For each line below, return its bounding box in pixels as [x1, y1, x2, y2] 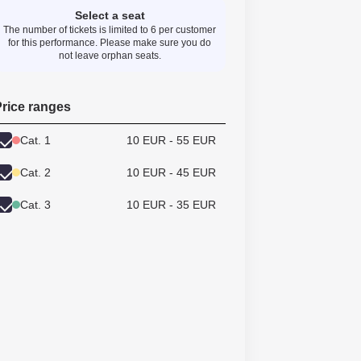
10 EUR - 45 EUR [127, 166, 216, 179]
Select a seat [74, 9, 145, 22]
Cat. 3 [20, 198, 51, 211]
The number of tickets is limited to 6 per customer [3, 24, 216, 35]
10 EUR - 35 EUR [127, 198, 216, 211]
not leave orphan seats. [58, 50, 161, 61]
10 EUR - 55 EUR [127, 134, 216, 147]
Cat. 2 [20, 166, 51, 179]
